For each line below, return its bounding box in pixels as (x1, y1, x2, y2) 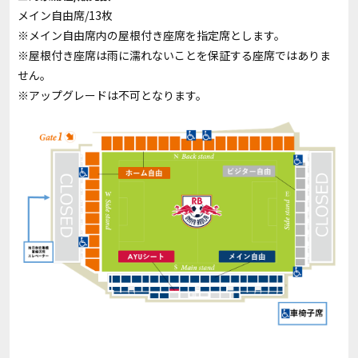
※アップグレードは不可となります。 (18, 87, 207, 103)
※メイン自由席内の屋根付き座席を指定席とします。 (18, 27, 285, 43)
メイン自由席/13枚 (18, 7, 113, 23)
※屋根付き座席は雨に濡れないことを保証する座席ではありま (18, 47, 331, 63)
